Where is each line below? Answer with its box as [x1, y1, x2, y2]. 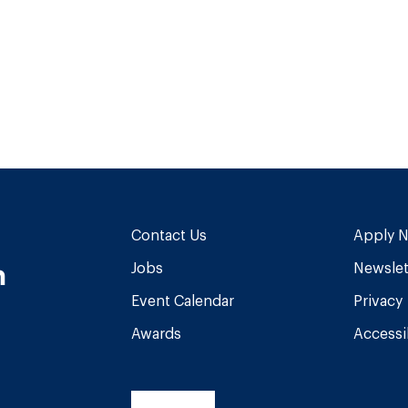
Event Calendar [130, 292, 234, 308]
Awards [130, 325, 181, 341]
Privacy [352, 292, 403, 308]
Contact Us [130, 227, 207, 242]
